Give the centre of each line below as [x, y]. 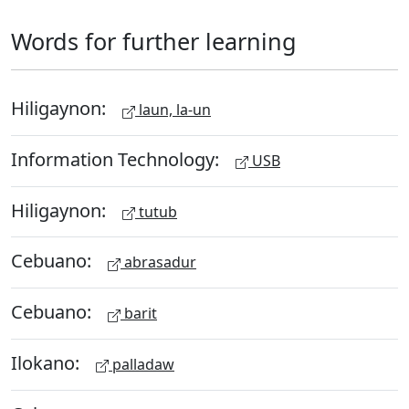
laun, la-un [173, 110]
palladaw [142, 364]
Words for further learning [154, 41]
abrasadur [158, 262]
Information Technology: [117, 159]
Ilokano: [47, 362]
